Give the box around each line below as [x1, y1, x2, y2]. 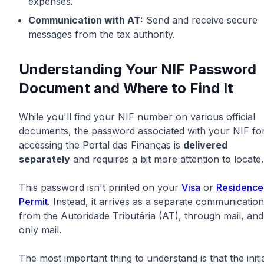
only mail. [19, 224, 61, 236]
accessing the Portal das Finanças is [19, 139, 183, 151]
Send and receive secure [143, 14, 258, 27]
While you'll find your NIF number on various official [19, 111, 255, 123]
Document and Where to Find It [19, 80, 233, 97]
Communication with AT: [28, 14, 143, 27]
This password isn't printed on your [19, 181, 181, 194]
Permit [19, 196, 48, 208]
